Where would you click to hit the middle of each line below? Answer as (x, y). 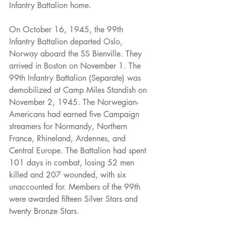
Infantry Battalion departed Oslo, (67, 41)
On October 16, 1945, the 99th (67, 29)
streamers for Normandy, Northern (69, 126)
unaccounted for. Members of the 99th (76, 187)
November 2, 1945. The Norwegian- (74, 102)
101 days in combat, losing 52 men (73, 162)
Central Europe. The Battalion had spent (79, 150)
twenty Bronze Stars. (44, 211)
